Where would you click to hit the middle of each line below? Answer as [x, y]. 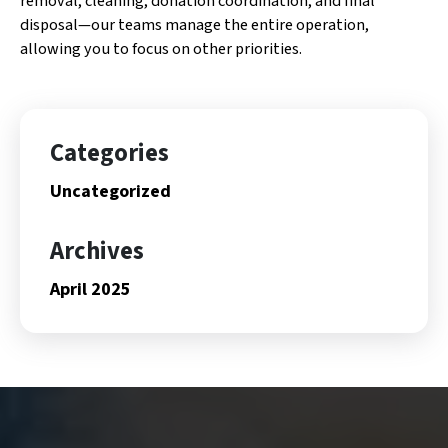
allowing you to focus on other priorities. [161, 48]
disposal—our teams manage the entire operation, [194, 24]
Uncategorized [110, 191]
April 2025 [90, 289]
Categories [109, 153]
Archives [97, 251]
